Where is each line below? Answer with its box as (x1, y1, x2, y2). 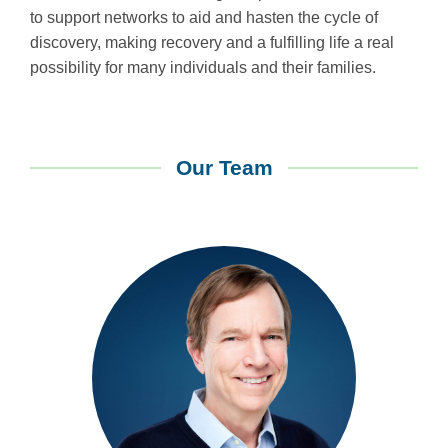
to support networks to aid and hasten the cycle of (30, 8, 378, 26)
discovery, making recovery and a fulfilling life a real (30, 33, 394, 51)
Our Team (175, 156, 273, 180)
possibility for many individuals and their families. (30, 58, 376, 76)
